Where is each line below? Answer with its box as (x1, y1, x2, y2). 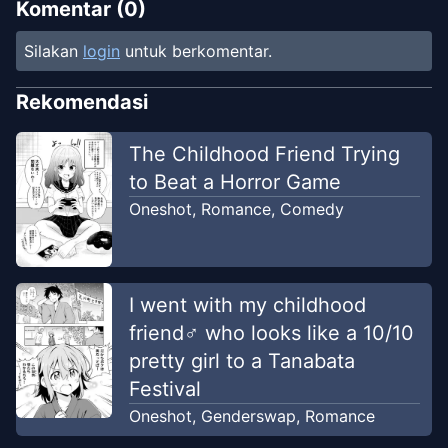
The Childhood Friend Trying (128, 142, 400, 167)
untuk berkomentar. (125, 41, 272, 62)
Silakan (24, 41, 78, 62)
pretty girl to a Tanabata (128, 349, 355, 373)
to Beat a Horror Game (128, 170, 341, 195)
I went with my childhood (128, 293, 366, 317)
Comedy (279, 199, 344, 220)
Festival (128, 377, 201, 401)
